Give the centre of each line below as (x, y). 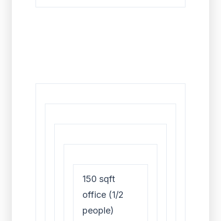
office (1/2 (103, 195)
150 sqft (99, 179)
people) (98, 210)
